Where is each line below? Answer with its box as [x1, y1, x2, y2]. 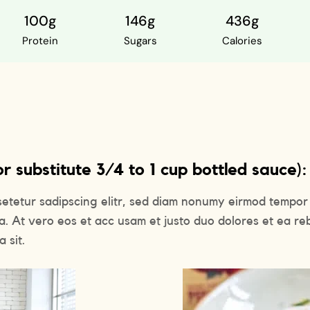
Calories [222, 33, 263, 48]
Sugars [123, 33, 157, 48]
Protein [22, 33, 58, 48]
